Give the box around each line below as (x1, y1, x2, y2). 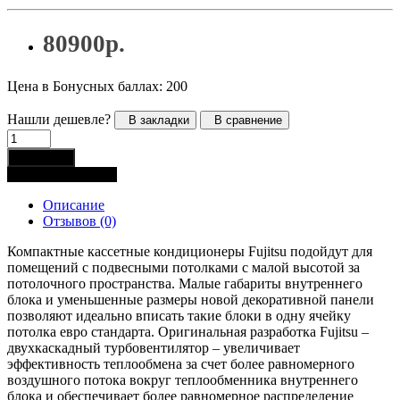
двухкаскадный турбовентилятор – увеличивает (7, 339, 300, 355)
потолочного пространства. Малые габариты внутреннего (7, 275, 362, 291)
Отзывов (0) (43, 212, 116, 229)
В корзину (14, 150, 68, 164)
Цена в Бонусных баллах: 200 (7, 78, 187, 94)
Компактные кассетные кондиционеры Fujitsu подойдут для (7, 243, 372, 259)
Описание (43, 196, 104, 212)
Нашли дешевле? (7, 111, 111, 127)
